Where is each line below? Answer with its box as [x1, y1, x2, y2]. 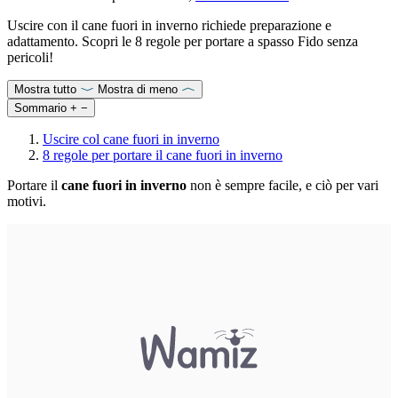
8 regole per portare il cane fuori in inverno [43, 147, 283, 163]
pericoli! [7, 49, 53, 65]
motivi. [7, 193, 46, 209]
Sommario [14, 100, 67, 115]
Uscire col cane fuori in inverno [43, 131, 219, 147]
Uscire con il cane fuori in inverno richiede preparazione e [7, 17, 331, 33]
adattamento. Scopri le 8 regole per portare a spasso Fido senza [7, 33, 358, 49]
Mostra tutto [14, 82, 76, 96]
